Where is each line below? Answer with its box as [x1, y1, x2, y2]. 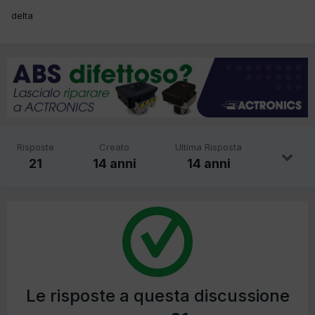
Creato [99, 141, 130, 153]
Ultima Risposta [175, 141, 243, 153]
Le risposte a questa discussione [25, 285, 290, 307]
